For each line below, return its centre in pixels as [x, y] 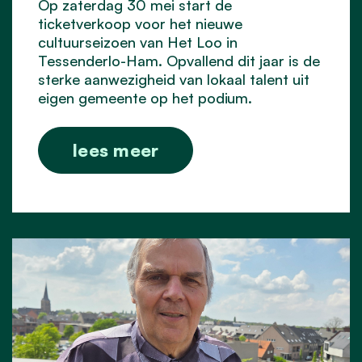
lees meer [116, 149]
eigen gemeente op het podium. [145, 97]
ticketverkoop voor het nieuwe [140, 23]
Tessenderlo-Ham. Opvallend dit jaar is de [179, 60]
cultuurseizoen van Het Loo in [138, 42]
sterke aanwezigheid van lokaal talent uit [174, 79]
